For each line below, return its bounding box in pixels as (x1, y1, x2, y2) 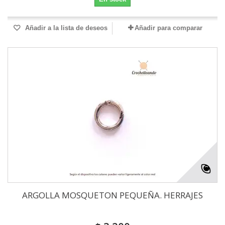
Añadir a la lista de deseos (23, 24, 107, 32)
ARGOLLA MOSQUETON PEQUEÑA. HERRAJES (22, 189, 203, 201)
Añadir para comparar (134, 24, 202, 32)
